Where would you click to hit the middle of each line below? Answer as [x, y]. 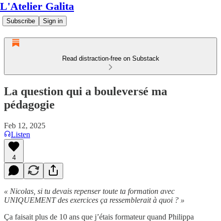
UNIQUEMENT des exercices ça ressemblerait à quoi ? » [94, 200]
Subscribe [21, 21]
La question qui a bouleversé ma [86, 91]
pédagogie [29, 104]
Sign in [53, 21]
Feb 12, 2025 [25, 125]
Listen [20, 134]
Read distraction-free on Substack [110, 58]
